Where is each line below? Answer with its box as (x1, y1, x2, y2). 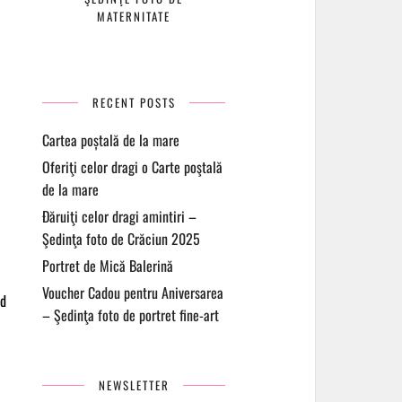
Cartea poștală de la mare (42, 129, 180, 151)
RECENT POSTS (92, 93, 176, 111)
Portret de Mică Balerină (42, 255, 174, 276)
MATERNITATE (97, 7, 171, 25)
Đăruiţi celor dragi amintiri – (42, 205, 197, 227)
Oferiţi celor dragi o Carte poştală (42, 156, 223, 178)
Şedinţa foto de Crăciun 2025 (42, 228, 201, 249)
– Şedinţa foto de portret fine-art (42, 304, 220, 326)
